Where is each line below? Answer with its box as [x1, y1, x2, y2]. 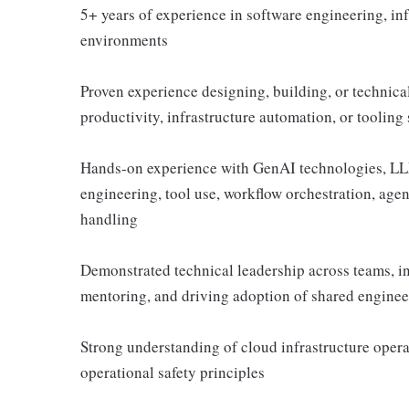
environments [80, 29, 168, 50]
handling [80, 208, 138, 229]
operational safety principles [80, 362, 265, 383]
